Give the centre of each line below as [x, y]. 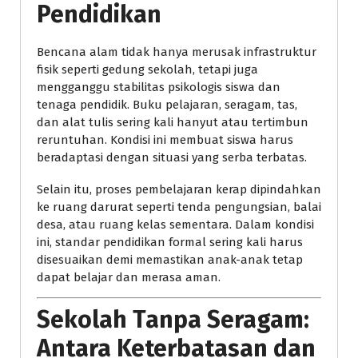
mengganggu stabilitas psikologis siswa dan [159, 88]
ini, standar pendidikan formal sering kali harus [170, 243]
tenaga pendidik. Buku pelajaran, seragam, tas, [167, 105]
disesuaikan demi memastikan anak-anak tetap [170, 260]
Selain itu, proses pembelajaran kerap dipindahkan [179, 190]
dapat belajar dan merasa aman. [129, 278]
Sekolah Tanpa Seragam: [173, 319]
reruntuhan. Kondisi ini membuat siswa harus [165, 140]
